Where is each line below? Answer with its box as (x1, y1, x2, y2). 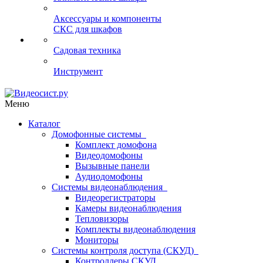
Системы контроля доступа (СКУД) (52, 245, 198, 255)
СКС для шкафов (53, 24, 122, 34)
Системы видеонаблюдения (52, 182, 167, 192)
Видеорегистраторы (75, 193, 156, 203)
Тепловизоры (75, 214, 129, 224)
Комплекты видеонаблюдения (75, 224, 195, 234)
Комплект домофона (75, 140, 157, 150)
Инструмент (53, 66, 103, 76)
